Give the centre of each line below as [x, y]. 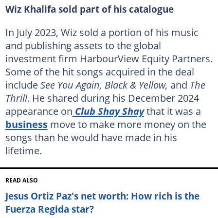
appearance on [39, 111]
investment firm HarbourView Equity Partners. [109, 58]
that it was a [172, 111]
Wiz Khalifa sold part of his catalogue [89, 9]
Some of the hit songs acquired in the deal [100, 71]
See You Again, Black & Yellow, [104, 84]
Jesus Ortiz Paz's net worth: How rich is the [102, 196]
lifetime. [23, 150]
